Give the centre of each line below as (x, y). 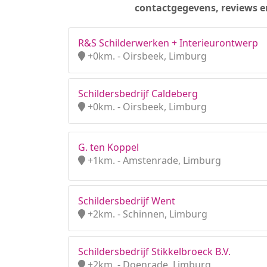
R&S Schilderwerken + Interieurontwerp (168, 43)
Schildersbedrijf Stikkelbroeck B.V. (154, 252)
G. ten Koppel (108, 147)
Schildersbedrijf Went (127, 201)
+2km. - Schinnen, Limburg (146, 214)
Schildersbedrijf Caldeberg (138, 94)
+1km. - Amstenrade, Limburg (153, 160)
